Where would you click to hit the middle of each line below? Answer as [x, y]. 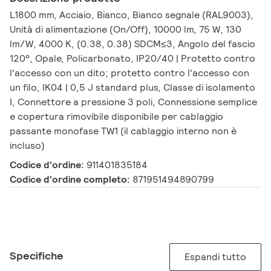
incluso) [27, 146]
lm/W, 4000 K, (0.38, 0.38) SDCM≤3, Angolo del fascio [132, 44]
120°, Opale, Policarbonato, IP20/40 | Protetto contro [132, 59]
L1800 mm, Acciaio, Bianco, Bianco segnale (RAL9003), [132, 15]
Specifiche [37, 256]
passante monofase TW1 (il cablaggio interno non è [123, 131]
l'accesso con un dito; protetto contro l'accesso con [129, 73]
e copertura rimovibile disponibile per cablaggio [116, 117]
